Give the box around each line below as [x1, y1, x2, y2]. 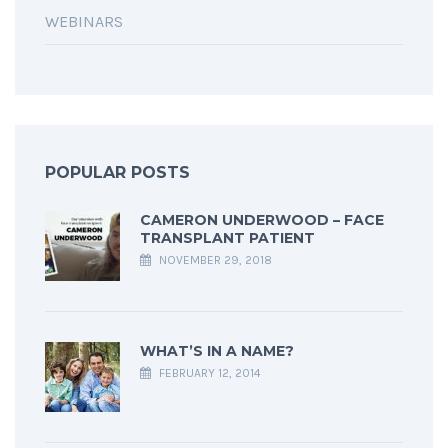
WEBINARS [45, 12, 123, 32]
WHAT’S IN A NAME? [140, 342, 294, 361]
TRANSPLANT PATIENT [140, 229, 315, 248]
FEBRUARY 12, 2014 [156, 366, 261, 381]
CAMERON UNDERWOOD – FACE [140, 211, 384, 230]
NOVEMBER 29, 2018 [156, 253, 272, 268]
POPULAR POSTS [45, 163, 190, 183]
